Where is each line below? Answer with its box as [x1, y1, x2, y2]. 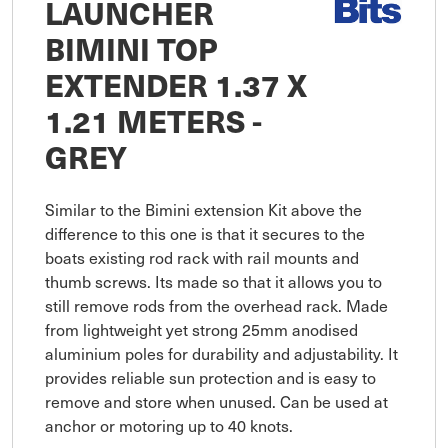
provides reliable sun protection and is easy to [45, 365, 376, 390]
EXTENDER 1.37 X [45, 63, 307, 106]
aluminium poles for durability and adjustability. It [45, 341, 398, 366]
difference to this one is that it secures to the [45, 221, 365, 246]
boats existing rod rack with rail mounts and [45, 245, 359, 270]
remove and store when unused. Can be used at [45, 389, 388, 414]
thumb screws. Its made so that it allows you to [45, 269, 382, 294]
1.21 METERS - [45, 99, 262, 142]
